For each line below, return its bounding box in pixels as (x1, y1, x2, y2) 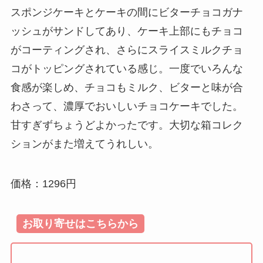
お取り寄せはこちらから (22, 217, 139, 230)
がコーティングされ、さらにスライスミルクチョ (10, 44, 243, 56)
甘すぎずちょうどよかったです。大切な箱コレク (10, 119, 243, 131)
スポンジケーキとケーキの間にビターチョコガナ (10, 6, 243, 19)
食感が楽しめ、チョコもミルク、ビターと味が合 (10, 82, 243, 94)
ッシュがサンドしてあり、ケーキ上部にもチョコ (10, 25, 243, 38)
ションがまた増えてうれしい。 (10, 138, 159, 150)
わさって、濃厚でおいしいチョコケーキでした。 (10, 100, 243, 113)
